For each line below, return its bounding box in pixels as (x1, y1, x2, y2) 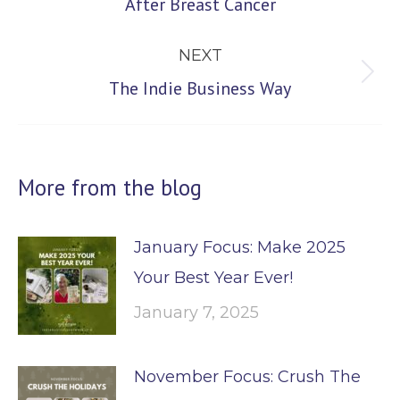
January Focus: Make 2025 (134, 237, 346, 257)
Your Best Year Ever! (134, 268, 293, 287)
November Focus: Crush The (134, 367, 361, 387)
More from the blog (18, 173, 202, 202)
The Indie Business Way (109, 77, 291, 100)
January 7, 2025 (134, 303, 259, 322)
